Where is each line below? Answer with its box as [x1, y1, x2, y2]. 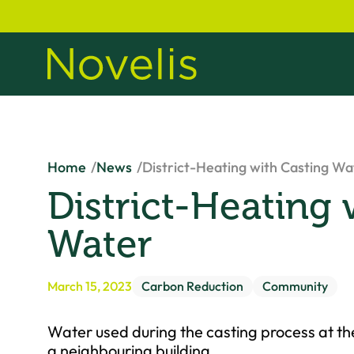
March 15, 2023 [47, 278, 132, 294]
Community [262, 278, 328, 294]
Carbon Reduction [141, 278, 243, 294]
